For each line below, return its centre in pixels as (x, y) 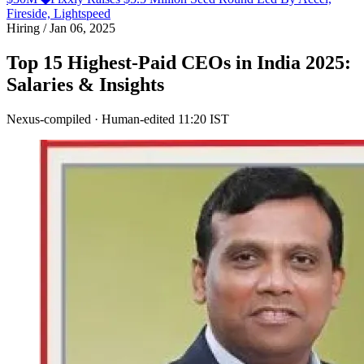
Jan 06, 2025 (81, 28)
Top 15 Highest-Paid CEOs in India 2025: (179, 62)
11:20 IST (204, 119)
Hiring (25, 28)
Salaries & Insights (85, 84)
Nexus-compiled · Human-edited (91, 119)
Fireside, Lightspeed (58, 13)
